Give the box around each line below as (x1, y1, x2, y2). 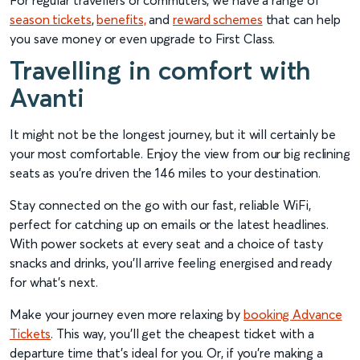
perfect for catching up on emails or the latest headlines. (10, 216, 329, 233)
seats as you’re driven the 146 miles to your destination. (10, 165, 321, 182)
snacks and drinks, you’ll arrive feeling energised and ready (10, 255, 332, 272)
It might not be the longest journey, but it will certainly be (10, 126, 336, 143)
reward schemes (173, 11, 263, 28)
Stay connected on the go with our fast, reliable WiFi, (10, 197, 311, 214)
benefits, (96, 11, 146, 28)
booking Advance (243, 306, 342, 323)
